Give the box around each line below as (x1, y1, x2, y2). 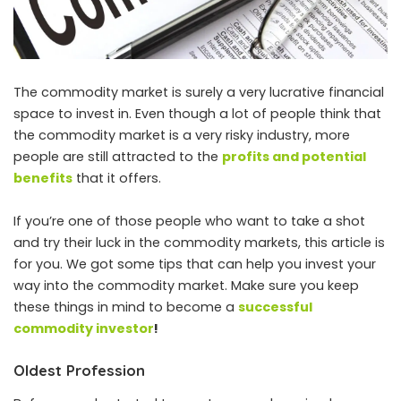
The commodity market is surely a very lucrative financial (13, 82, 384, 101)
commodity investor (13, 319, 154, 337)
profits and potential (222, 147, 366, 166)
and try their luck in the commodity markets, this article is (13, 233, 385, 252)
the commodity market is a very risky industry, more (13, 125, 350, 144)
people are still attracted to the (13, 147, 222, 166)
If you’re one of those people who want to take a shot (13, 211, 365, 230)
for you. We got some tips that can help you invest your (13, 254, 376, 273)
